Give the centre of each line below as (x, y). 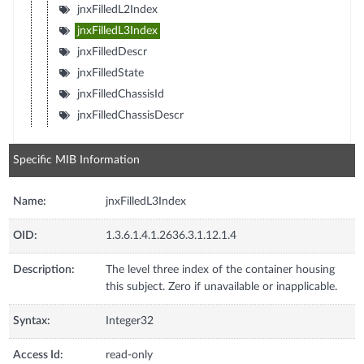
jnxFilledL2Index (117, 9)
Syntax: (32, 321)
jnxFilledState (110, 73)
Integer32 (130, 321)
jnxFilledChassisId (120, 94)
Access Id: (39, 355)
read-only (130, 355)
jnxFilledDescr (112, 52)
